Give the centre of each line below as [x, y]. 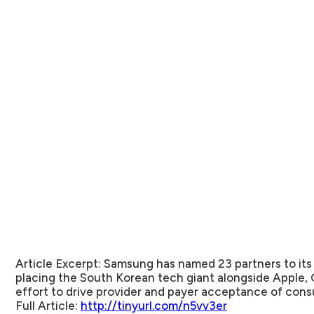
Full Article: [47, 305]
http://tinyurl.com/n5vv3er [154, 305]
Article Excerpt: [60, 263]
